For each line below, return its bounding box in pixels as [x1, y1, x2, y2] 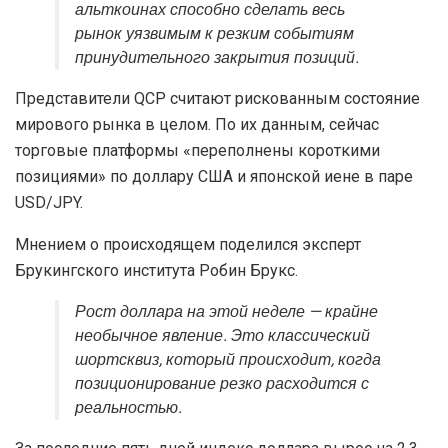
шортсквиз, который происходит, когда [75, 348, 381, 373]
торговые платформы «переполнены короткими [15, 141, 380, 161]
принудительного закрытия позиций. [75, 46, 359, 71]
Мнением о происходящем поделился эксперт [15, 235, 361, 255]
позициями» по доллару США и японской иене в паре [15, 167, 413, 187]
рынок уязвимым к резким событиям [75, 22, 354, 47]
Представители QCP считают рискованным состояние [15, 89, 420, 109]
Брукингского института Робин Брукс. [15, 261, 298, 281]
